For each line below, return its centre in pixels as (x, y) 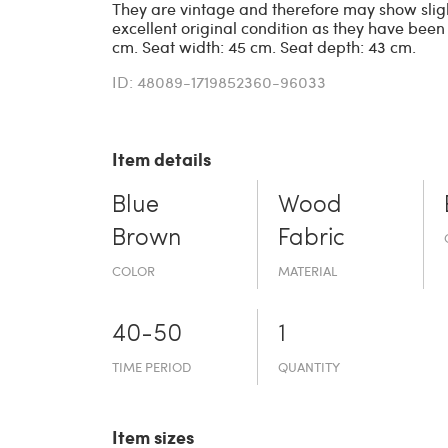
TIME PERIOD (151, 367)
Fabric (312, 239)
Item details (161, 159)
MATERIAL (308, 271)
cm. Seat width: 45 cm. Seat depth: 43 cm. (264, 47)
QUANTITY (309, 367)
